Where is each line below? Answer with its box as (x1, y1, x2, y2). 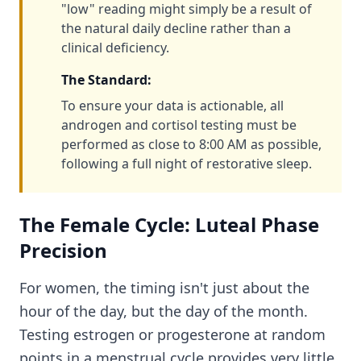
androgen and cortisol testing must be (61, 116, 297, 134)
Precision (19, 237, 107, 263)
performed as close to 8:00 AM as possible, (61, 135, 322, 153)
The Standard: (61, 71, 151, 89)
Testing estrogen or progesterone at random (19, 325, 326, 344)
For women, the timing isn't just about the (19, 278, 309, 297)
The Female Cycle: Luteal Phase (19, 211, 319, 238)
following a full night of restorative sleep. (61, 155, 312, 172)
